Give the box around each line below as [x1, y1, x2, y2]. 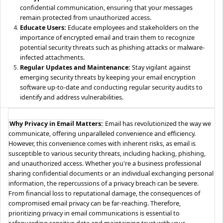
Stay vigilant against [130, 63, 191, 72]
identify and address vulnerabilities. [19, 93, 123, 102]
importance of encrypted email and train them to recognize [19, 33, 195, 42]
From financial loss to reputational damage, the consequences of [8, 188, 201, 198]
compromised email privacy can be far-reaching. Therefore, [8, 198, 181, 208]
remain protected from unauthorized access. [19, 13, 151, 22]
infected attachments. [19, 53, 85, 62]
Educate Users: [19, 23, 66, 32]
